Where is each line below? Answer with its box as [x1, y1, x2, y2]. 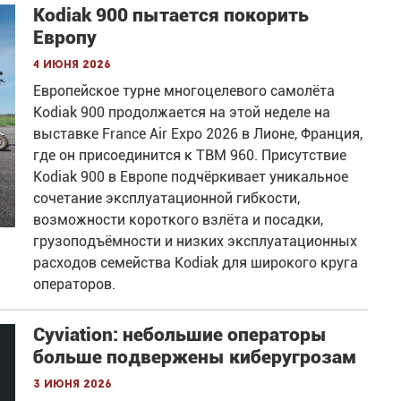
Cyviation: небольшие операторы [33, 323, 328, 346]
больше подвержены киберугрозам [33, 346, 357, 368]
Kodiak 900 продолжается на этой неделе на [33, 103, 331, 121]
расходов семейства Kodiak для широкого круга [33, 253, 359, 271]
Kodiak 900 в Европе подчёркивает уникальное [33, 167, 349, 185]
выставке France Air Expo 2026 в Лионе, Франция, [33, 124, 363, 142]
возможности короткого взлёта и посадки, [33, 210, 324, 228]
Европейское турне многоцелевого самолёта [33, 81, 336, 99]
